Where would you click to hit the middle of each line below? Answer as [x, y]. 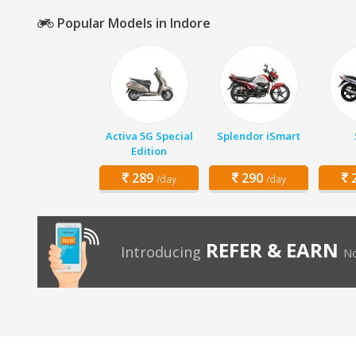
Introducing [161, 252]
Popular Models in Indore [132, 23]
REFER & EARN [272, 250]
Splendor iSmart [259, 136]
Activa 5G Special [149, 136]
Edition [149, 151]
